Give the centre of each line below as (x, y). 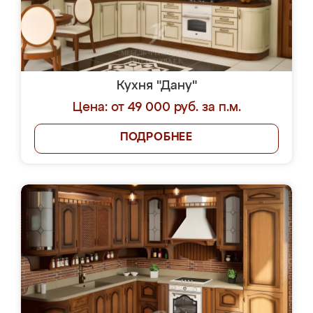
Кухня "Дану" (156, 86)
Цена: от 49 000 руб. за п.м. (156, 108)
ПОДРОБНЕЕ (156, 138)
